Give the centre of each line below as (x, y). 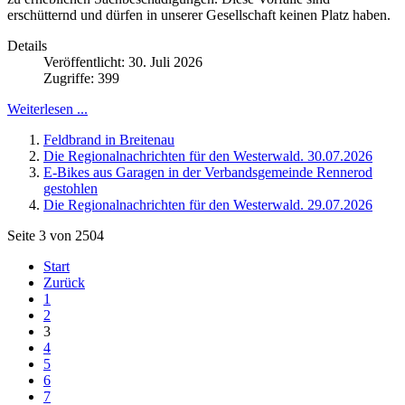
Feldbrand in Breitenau (109, 139)
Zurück (64, 282)
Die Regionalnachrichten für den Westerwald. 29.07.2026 (208, 204)
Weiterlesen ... (47, 108)
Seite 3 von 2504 (56, 235)
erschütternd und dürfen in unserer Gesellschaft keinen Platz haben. (199, 14)
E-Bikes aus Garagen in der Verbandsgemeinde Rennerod (208, 172)
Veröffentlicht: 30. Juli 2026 (123, 61)
